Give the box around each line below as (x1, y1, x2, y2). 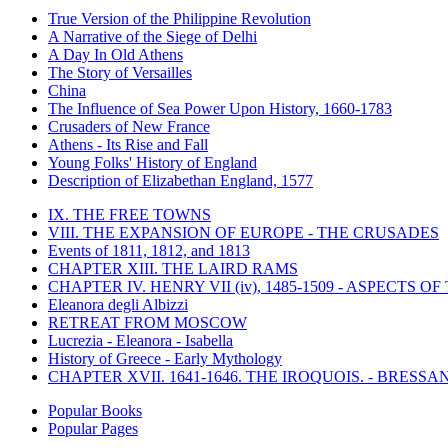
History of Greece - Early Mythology (48, 350, 282, 368)
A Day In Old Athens (48, 46, 183, 64)
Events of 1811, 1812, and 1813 (48, 242, 250, 260)
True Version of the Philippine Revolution (48, 10, 311, 28)
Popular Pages (48, 420, 138, 438)
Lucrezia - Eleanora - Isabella (48, 332, 233, 350)
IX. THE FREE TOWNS (48, 206, 211, 224)
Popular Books (48, 402, 142, 420)
